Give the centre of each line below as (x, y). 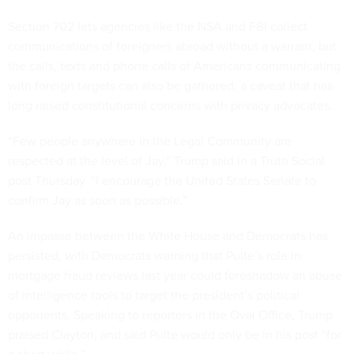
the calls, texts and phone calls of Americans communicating (174, 66)
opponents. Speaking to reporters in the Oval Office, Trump (170, 315)
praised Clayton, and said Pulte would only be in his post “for (175, 335)
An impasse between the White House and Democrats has (168, 236)
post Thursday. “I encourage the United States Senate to (162, 181)
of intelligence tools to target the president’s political (154, 296)
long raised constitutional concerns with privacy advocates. (170, 106)
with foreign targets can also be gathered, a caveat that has (170, 86)
